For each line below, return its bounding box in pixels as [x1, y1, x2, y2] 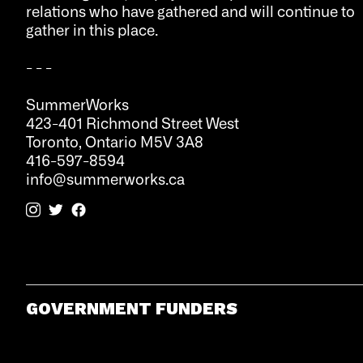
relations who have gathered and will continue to [25, 2, 355, 20]
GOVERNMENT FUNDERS [25, 297, 237, 318]
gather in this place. [25, 20, 158, 39]
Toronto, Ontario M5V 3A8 [25, 132, 203, 151]
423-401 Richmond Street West [25, 113, 239, 132]
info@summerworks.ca [25, 169, 185, 188]
